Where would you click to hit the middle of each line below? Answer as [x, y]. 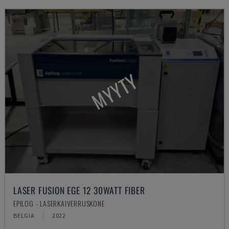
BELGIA [24, 215]
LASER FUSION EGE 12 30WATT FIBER [79, 190]
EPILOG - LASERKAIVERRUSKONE [59, 203]
